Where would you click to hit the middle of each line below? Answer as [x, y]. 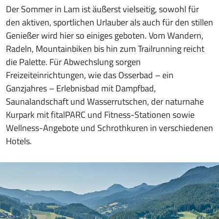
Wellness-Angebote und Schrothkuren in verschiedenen [109, 128]
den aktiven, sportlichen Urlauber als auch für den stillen [109, 22]
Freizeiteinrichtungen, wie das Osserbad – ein [90, 75]
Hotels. [19, 141]
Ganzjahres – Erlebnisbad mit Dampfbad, [81, 88]
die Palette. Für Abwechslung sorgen [73, 62]
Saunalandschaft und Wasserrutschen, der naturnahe [105, 101]
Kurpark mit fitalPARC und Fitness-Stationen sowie [100, 115]
